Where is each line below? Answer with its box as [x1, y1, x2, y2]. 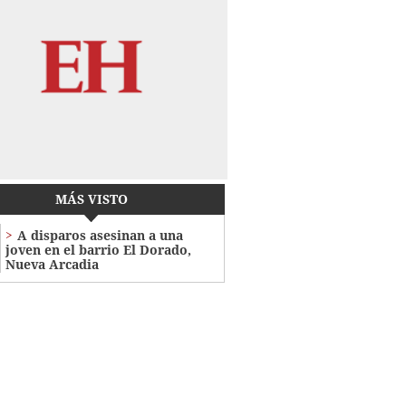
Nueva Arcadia [5, 256, 99, 274]
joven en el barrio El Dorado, [5, 241, 191, 259]
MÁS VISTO [54, 190, 128, 208]
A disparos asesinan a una [16, 227, 183, 245]
